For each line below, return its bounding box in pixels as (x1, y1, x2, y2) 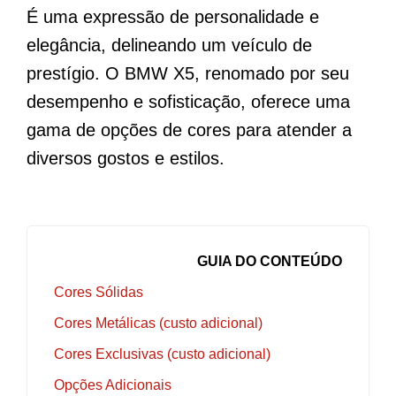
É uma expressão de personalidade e (27, 7, 319, 27)
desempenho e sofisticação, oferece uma (27, 92, 350, 111)
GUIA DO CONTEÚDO (197, 254, 342, 269)
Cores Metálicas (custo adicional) (54, 316, 263, 331)
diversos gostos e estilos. (27, 148, 225, 168)
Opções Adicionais (54, 377, 171, 392)
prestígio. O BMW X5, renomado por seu (27, 64, 349, 83)
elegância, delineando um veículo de (27, 35, 312, 55)
